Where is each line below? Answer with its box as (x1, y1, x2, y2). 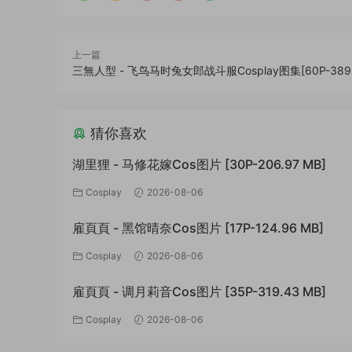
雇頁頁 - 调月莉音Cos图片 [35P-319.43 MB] (72, 284, 326, 299)
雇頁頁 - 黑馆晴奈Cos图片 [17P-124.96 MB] (72, 220, 324, 236)
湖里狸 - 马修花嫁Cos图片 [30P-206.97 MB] (72, 156, 326, 172)
